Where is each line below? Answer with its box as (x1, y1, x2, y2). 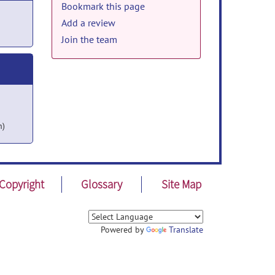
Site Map (161, 177, 202, 192)
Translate (169, 224, 203, 235)
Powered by (101, 224, 146, 235)
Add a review (61, 17, 115, 29)
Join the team (61, 33, 117, 46)
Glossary (80, 177, 122, 192)
